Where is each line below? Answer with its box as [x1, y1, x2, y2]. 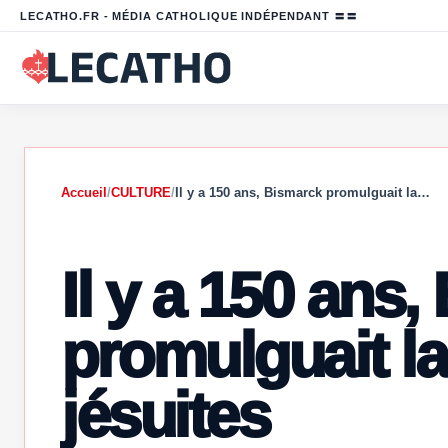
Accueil [61, 185, 107, 200]
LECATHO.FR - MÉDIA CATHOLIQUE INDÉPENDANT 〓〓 [20, 9, 358, 22]
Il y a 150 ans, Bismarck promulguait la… [175, 185, 430, 200]
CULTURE [111, 185, 171, 200]
